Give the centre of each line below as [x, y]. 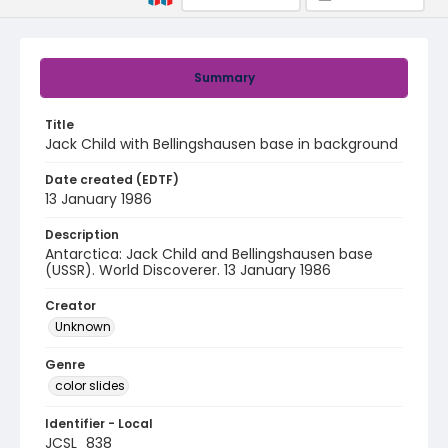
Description [82, 234]
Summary [224, 77]
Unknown [83, 326]
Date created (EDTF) [112, 179]
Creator [70, 305]
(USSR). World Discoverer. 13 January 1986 [188, 270]
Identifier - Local [99, 423]
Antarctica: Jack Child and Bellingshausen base [209, 254]
